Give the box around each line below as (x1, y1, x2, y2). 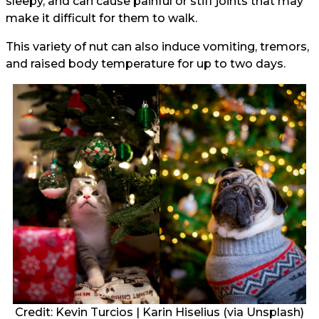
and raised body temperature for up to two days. (6, 57, 288, 71)
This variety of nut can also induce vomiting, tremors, (6, 40, 309, 54)
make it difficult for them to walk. (6, 11, 197, 26)
